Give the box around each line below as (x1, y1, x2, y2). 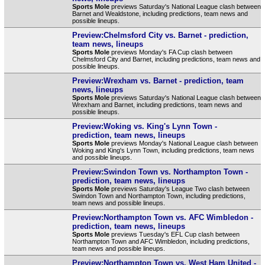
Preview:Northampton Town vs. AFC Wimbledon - (72, 212, 253, 222)
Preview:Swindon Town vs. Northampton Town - (72, 167, 248, 176)
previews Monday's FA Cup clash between (109, 48, 232, 56)
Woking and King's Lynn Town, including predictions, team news (72, 146, 254, 154)
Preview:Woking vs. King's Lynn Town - (72, 121, 217, 131)
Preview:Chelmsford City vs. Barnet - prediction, (72, 30, 248, 40)
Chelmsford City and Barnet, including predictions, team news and (72, 55, 260, 63)
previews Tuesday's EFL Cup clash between (109, 230, 240, 238)
